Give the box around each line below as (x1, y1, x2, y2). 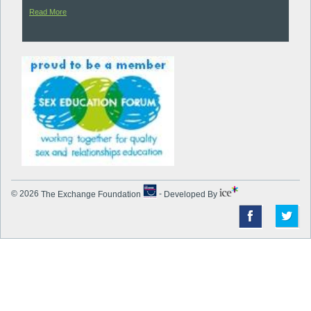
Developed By (164, 189, 219, 199)
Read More (29, 8, 67, 16)
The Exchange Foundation (41, 189, 143, 199)
